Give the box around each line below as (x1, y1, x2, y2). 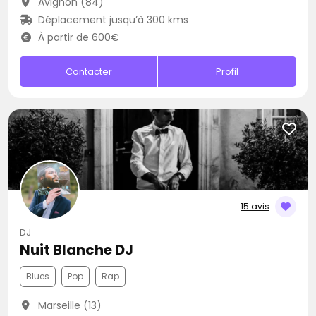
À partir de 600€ (35, 30, 119, 44)
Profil (216, 65, 239, 78)
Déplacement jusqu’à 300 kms (35, 13, 188, 27)
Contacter (65, 65, 112, 78)
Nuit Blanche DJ (20, 240, 133, 260)
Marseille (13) (35, 298, 102, 312)
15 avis (241, 200, 269, 212)
